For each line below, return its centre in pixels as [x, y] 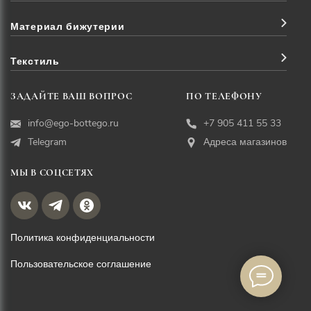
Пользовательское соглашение [81, 264]
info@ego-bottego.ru [73, 124]
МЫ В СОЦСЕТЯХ [52, 173]
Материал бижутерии [68, 27]
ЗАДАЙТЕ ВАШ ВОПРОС [72, 96]
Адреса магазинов [245, 142]
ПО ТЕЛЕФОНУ [224, 96]
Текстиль [35, 62]
